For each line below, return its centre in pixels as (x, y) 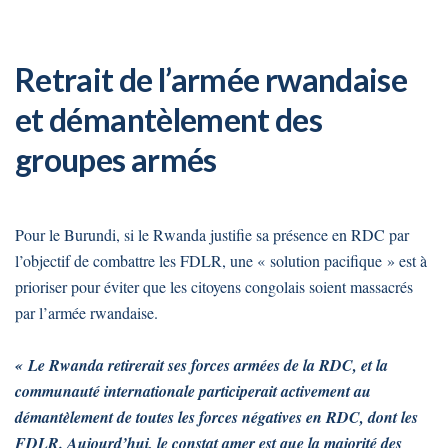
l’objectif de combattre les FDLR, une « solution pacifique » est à (221, 261)
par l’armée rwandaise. (86, 313)
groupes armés (116, 160)
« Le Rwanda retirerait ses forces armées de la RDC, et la (201, 365)
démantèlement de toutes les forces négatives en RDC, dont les (216, 417)
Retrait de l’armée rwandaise (211, 80)
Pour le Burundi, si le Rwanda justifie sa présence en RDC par (212, 235)
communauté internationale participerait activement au (193, 391)
